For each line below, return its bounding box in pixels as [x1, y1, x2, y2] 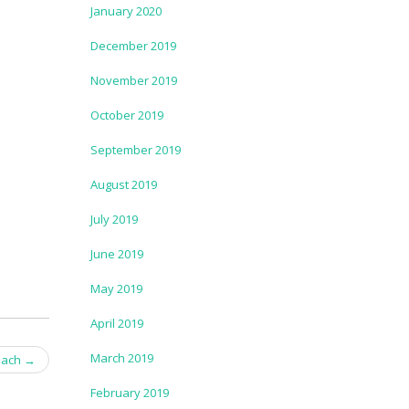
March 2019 [89, 350, 153, 366]
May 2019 [89, 280, 142, 297]
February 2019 [89, 384, 169, 401]
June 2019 [89, 246, 143, 262]
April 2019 [89, 315, 143, 331]
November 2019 [89, 72, 177, 89]
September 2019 [89, 142, 181, 158]
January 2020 [89, 3, 162, 19]
